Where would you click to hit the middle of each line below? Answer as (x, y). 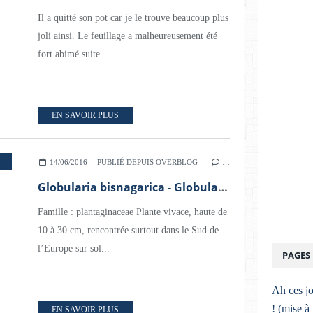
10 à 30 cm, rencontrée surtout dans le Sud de (128, 230)
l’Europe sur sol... (74, 248)
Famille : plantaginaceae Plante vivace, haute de (132, 212)
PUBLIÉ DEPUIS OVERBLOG (148, 162)
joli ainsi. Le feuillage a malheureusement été (128, 36)
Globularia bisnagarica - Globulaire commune (223, 187)
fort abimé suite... (73, 54)
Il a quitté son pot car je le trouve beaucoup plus (133, 18)
